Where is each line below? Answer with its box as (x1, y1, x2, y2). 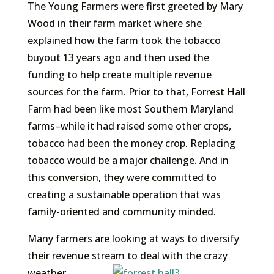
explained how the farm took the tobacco (27, 34, 221, 47)
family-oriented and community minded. (27, 205, 216, 218)
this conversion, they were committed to (27, 171, 217, 184)
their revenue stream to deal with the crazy (27, 249, 228, 262)
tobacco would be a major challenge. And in (27, 154, 229, 167)
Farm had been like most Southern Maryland (27, 102, 234, 116)
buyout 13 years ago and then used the (27, 51, 209, 64)
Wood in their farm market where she (27, 17, 202, 30)
